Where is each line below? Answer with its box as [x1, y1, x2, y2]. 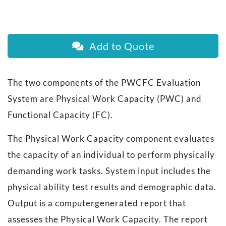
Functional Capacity [8, 109, 90, 121]
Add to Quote [84, 39, 154, 52]
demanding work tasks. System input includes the [8, 165, 211, 177]
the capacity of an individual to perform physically [8, 149, 215, 160]
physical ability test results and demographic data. [8, 182, 216, 193]
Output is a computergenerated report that [8, 198, 186, 209]
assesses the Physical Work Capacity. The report [8, 214, 208, 225]
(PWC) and [155, 93, 202, 104]
